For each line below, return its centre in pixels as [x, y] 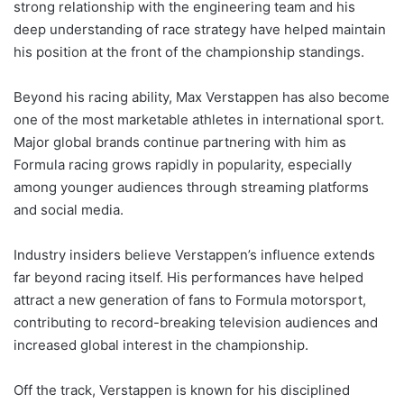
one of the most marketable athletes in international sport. [199, 120]
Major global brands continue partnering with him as [180, 142]
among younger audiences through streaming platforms [191, 188]
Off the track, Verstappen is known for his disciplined [182, 390]
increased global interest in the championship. [161, 345]
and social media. [69, 210]
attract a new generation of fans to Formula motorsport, [190, 300]
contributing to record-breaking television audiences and [196, 323]
